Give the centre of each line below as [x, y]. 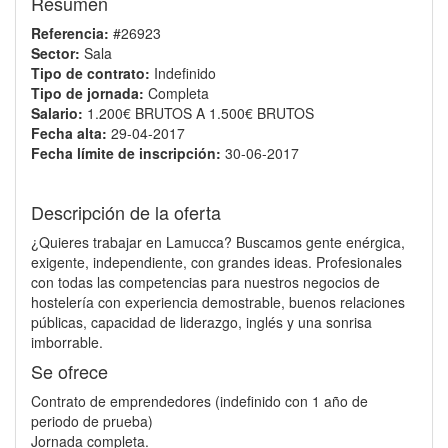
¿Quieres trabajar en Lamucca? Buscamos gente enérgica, [218, 242]
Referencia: [70, 33]
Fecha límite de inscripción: [126, 153]
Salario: [57, 113]
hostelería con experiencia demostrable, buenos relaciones [218, 302]
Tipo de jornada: [87, 93]
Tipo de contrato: [90, 73]
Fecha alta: [69, 133]
